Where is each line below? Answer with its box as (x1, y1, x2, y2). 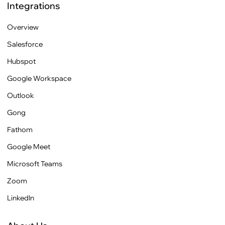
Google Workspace (7, 73, 71, 83)
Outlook (7, 90, 34, 100)
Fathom (7, 125, 33, 134)
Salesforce (7, 39, 43, 49)
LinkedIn (7, 193, 34, 202)
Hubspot (7, 56, 36, 66)
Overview (7, 22, 39, 32)
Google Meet (7, 142, 50, 151)
